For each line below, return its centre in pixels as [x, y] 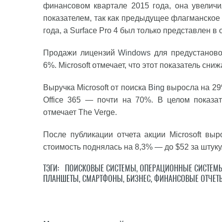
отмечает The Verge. [80, 112]
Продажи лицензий [81, 53]
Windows [135, 53]
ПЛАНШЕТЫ [61, 179]
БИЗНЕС [139, 179]
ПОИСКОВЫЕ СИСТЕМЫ [101, 168]
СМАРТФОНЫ [103, 179]
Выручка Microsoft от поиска [96, 87]
